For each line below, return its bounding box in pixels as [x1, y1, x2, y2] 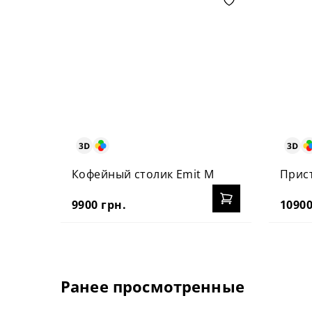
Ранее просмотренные [61, 275, 244, 297]
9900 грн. [72, 196, 126, 212]
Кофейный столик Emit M [72, 166, 214, 182]
